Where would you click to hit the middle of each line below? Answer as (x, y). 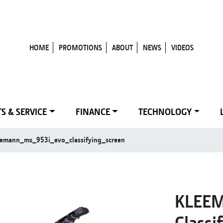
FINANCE (93, 112)
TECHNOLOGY (165, 112)
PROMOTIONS (80, 48)
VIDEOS (182, 48)
